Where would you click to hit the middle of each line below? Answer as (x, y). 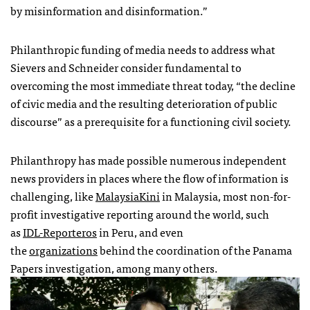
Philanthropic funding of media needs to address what (143, 49)
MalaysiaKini (128, 196)
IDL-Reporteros (60, 232)
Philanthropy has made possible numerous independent (148, 160)
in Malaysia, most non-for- (225, 196)
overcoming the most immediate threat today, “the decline (153, 85)
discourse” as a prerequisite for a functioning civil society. (151, 121)
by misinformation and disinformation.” (109, 11)
